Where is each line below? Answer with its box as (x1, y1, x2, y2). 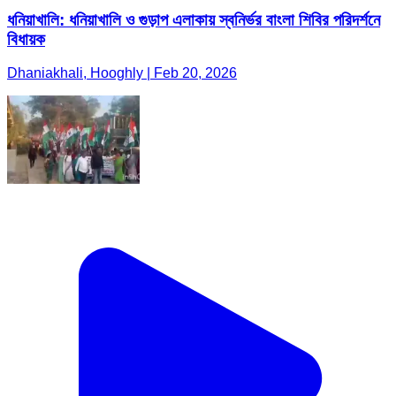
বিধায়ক (7, 29, 45, 49)
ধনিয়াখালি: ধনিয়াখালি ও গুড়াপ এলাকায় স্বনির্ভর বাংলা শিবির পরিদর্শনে (7, 10, 380, 29)
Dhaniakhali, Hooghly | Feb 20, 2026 (7, 65, 237, 81)
